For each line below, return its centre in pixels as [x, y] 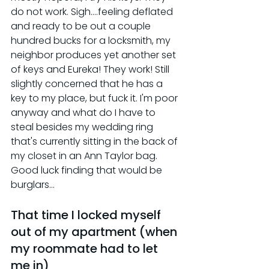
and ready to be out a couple [82, 26]
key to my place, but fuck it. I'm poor [95, 98]
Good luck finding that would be [88, 170]
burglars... [33, 184]
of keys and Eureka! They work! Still [91, 69]
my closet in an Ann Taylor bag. [85, 156]
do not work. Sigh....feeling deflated [93, 11]
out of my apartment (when [95, 231]
